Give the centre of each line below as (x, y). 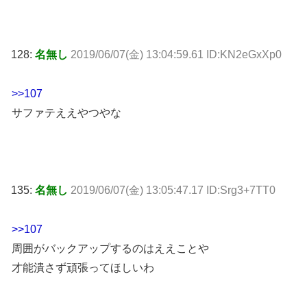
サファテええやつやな (66, 112)
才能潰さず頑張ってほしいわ (83, 268)
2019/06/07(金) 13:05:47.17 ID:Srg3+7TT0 (173, 191)
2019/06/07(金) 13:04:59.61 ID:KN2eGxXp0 (176, 54)
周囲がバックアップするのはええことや (110, 249)
